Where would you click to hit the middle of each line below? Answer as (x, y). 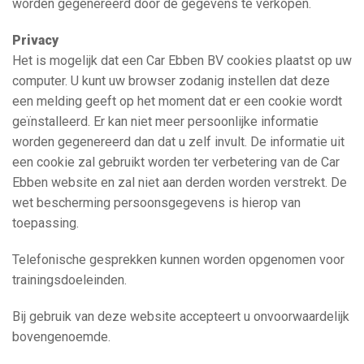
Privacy (35, 40)
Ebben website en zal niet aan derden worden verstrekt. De (180, 182)
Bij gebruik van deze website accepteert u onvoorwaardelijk (181, 316)
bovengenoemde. (61, 336)
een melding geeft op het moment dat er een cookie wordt (177, 101)
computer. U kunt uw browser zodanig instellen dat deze (171, 80)
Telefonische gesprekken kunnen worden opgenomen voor (178, 259)
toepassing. (45, 223)
